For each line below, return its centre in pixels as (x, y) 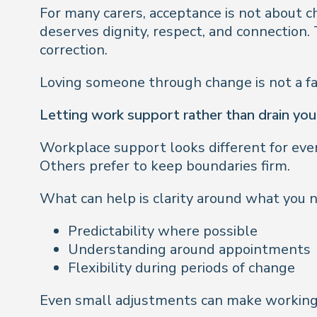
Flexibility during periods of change (181, 268)
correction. (74, 50)
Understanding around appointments (189, 249)
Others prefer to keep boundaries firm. (165, 166)
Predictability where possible (163, 231)
